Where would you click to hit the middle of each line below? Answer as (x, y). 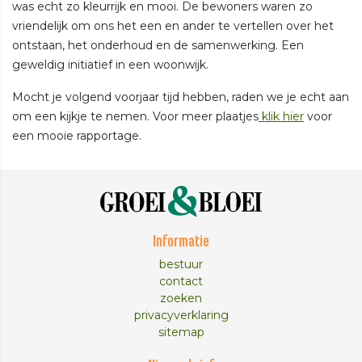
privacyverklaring (181, 316)
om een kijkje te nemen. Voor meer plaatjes (135, 116)
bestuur (181, 265)
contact (181, 282)
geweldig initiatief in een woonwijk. (110, 64)
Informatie (181, 243)
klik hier (281, 116)
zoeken (181, 299)
